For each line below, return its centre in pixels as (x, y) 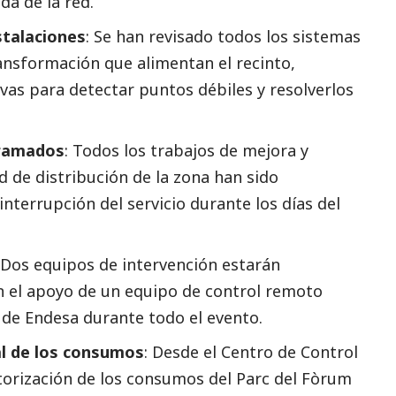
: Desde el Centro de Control (251, 351)
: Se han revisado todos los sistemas (223, 36)
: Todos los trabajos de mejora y (187, 150)
